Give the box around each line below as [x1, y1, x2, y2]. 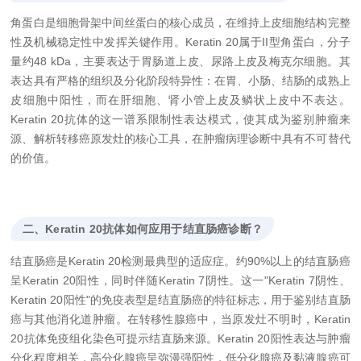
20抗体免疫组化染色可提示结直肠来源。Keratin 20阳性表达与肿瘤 [10, 331, 351, 345]
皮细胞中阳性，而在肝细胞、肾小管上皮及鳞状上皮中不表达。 [10, 93, 351, 106]
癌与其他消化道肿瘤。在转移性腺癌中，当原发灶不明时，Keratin [10, 312, 351, 326]
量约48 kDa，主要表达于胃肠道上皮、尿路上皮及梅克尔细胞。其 [10, 54, 351, 68]
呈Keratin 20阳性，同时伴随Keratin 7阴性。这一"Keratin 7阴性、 [10, 273, 351, 287]
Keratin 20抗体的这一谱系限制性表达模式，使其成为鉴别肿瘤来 [10, 112, 351, 126]
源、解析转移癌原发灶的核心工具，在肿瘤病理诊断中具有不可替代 [10, 131, 351, 145]
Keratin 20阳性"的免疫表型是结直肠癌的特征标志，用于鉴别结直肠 [10, 293, 351, 306]
